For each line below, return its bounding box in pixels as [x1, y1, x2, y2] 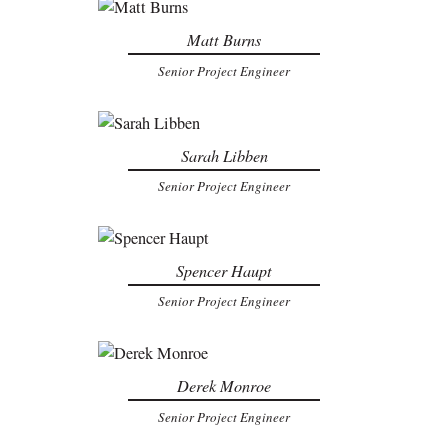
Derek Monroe [177, 375, 271, 397]
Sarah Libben [180, 144, 268, 166]
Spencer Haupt [176, 259, 272, 281]
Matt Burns [187, 29, 261, 51]
